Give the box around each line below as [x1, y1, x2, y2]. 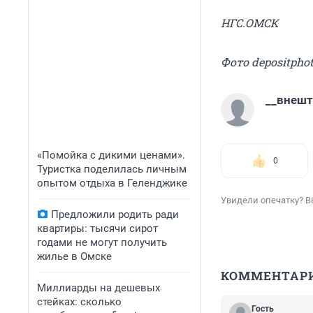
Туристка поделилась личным [37, 163, 187, 175]
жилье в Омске [37, 250, 112, 263]
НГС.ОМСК [221, 15, 278, 31]
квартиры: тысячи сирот [37, 222, 158, 235]
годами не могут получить [37, 236, 167, 249]
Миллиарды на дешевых [37, 282, 160, 294]
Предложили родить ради [51, 208, 179, 221]
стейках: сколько [37, 296, 122, 308]
